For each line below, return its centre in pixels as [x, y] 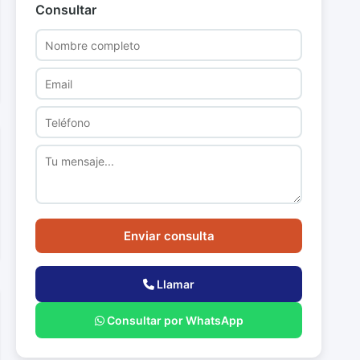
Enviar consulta [169, 236]
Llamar [174, 284]
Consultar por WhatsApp [174, 320]
